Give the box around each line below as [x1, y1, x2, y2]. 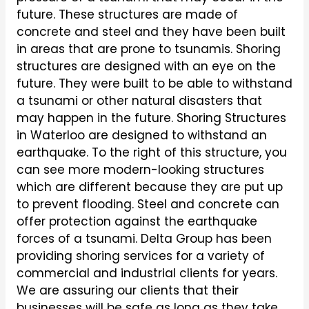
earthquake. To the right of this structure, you [16, 144, 287, 161]
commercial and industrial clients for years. [16, 265, 277, 282]
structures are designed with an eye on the [16, 58, 276, 75]
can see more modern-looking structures [16, 161, 264, 179]
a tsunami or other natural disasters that [16, 92, 262, 110]
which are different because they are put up [16, 179, 283, 196]
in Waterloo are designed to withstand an [16, 127, 267, 144]
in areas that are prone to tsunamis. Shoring [16, 41, 281, 58]
